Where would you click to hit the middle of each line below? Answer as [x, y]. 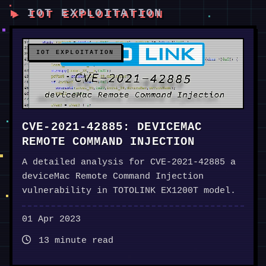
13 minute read [73, 241]
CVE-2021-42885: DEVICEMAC [112, 127]
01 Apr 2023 [51, 220]
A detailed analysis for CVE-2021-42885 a [129, 163]
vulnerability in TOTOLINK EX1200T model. [129, 191]
